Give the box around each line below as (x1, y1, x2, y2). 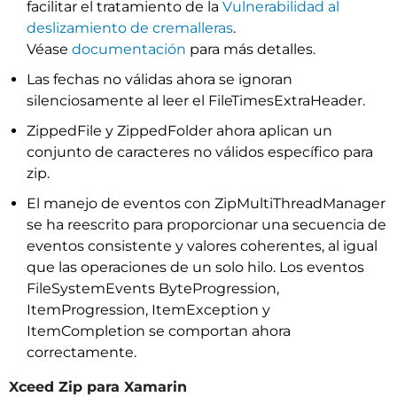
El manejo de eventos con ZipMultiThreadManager (27, 195, 385, 212)
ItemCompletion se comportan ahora (27, 323, 291, 339)
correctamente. (27, 344, 136, 361)
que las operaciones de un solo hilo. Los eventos (27, 259, 364, 276)
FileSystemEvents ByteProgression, (27, 280, 279, 297)
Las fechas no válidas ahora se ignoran (27, 71, 292, 88)
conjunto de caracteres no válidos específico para (27, 144, 373, 160)
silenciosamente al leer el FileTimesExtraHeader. (27, 92, 365, 109)
